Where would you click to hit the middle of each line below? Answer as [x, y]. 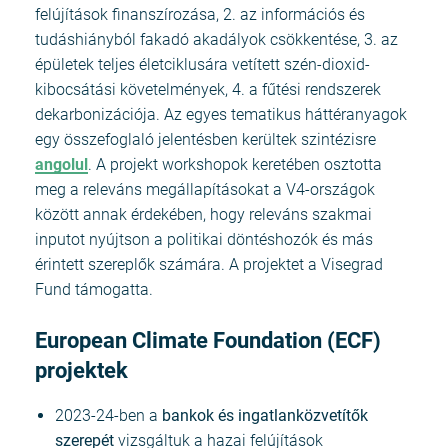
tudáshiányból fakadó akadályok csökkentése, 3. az [216, 39]
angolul [61, 164]
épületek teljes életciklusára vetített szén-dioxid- [202, 64]
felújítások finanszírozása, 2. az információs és [200, 14]
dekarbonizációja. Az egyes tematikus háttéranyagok [221, 114]
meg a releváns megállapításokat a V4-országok [205, 189]
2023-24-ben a [108, 416]
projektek [81, 370]
